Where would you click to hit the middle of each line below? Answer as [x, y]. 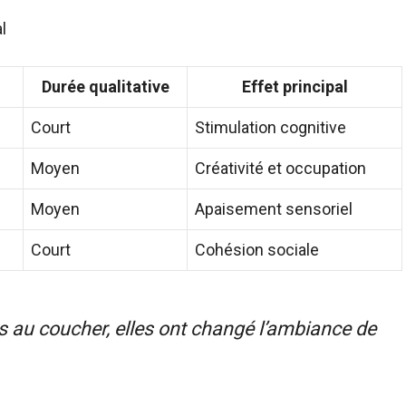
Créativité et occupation [280, 168]
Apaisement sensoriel [274, 209]
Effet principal [295, 87]
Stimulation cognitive [271, 127]
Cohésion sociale [257, 250]
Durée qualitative [105, 87]
